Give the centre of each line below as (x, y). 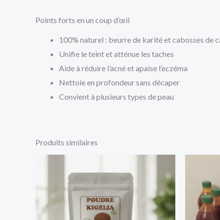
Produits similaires (67, 142)
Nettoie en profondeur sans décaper (119, 82)
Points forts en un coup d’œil (82, 20)
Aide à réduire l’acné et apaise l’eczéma (123, 68)
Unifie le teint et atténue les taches (116, 54)
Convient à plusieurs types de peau (116, 97)
